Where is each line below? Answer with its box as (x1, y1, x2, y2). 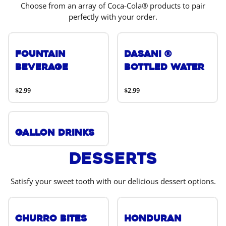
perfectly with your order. (69, 12, 157, 22)
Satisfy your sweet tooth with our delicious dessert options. (10, 176, 216, 186)
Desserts (69, 148, 157, 169)
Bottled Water (124, 61, 204, 73)
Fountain (15, 48, 66, 60)
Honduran (124, 212, 182, 224)
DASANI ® (124, 48, 172, 60)
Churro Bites (15, 212, 87, 224)
